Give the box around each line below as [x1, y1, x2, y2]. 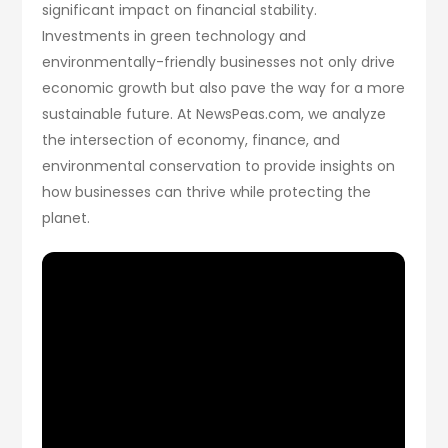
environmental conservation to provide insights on [42, 155, 396, 176]
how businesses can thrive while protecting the [42, 181, 372, 202]
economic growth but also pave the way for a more [42, 77, 406, 98]
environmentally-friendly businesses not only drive [42, 51, 396, 72]
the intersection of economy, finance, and [42, 129, 341, 150]
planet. [42, 207, 91, 228]
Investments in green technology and [42, 25, 307, 46]
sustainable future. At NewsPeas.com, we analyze [42, 103, 387, 124]
